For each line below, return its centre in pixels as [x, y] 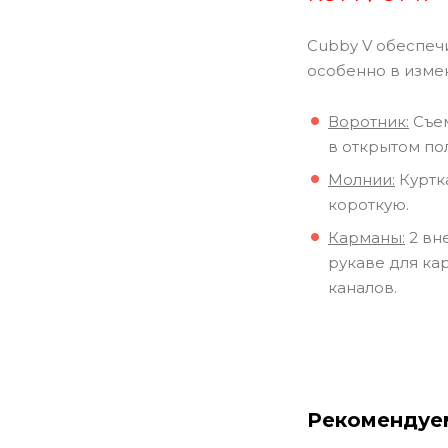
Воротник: [368, 121]
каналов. [362, 287]
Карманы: [366, 237]
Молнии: [361, 179]
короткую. [368, 204]
